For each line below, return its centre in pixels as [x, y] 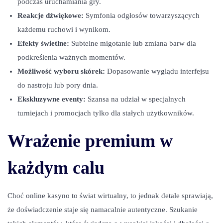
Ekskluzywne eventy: [52, 99]
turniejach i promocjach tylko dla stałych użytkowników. [106, 113]
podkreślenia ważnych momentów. [71, 57]
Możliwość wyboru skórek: [61, 71]
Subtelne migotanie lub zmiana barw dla [133, 43]
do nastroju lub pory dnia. [58, 85]
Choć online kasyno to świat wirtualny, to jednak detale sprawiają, [110, 196]
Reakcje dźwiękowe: [51, 15]
